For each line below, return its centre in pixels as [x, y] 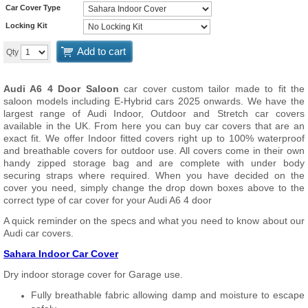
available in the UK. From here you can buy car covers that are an [154, 126]
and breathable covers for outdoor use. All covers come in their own [154, 151]
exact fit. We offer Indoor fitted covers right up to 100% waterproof [154, 138]
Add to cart [101, 51]
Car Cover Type [33, 7]
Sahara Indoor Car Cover [61, 254]
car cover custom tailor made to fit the [214, 89]
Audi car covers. [38, 233]
